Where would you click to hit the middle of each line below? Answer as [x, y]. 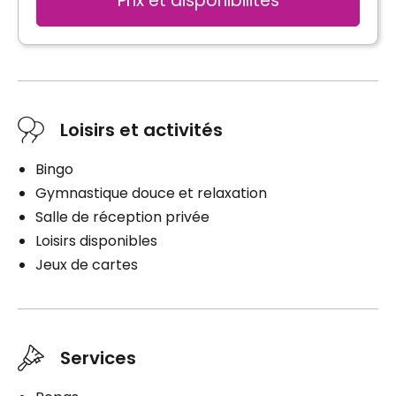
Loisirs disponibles [96, 240]
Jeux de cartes [87, 264]
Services [98, 358]
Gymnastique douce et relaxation [151, 193]
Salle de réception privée [122, 217]
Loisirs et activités [141, 129]
